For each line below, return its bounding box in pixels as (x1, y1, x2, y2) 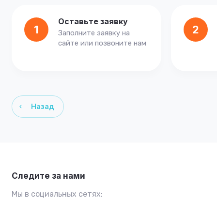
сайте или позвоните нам (58, 39, 146, 47)
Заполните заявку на (58, 29, 130, 37)
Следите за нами (12, 171, 85, 181)
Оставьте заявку (58, 16, 128, 26)
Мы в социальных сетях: (12, 189, 103, 199)
